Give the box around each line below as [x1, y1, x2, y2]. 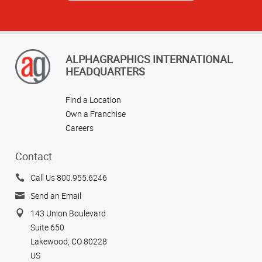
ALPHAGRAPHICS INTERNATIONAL [65, 51, 233, 66]
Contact [15, 149, 52, 164]
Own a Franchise [65, 108, 126, 119]
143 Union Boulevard [30, 208, 106, 219]
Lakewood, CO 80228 [30, 236, 107, 247]
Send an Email [30, 189, 81, 201]
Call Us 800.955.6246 [30, 172, 107, 184]
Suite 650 [30, 222, 64, 233]
